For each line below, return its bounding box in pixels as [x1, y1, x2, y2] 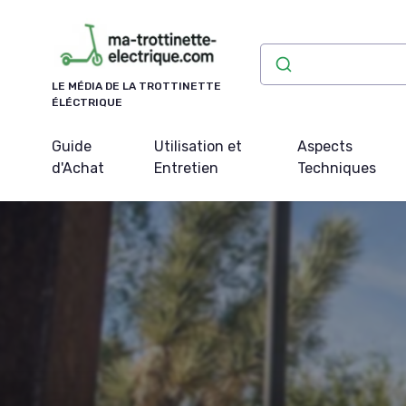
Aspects [297, 137, 353, 155]
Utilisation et [153, 137, 242, 155]
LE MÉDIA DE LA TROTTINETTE [52, 79, 221, 92]
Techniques [297, 159, 377, 177]
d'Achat [52, 159, 104, 177]
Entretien [153, 159, 218, 177]
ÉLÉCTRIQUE [52, 95, 122, 109]
